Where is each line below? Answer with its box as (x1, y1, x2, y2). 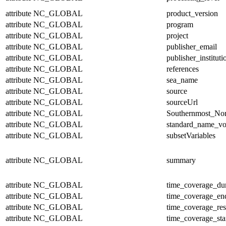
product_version (166, 9, 218, 18)
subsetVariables (166, 131, 215, 140)
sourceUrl (166, 97, 198, 106)
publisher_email (166, 42, 217, 51)
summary (166, 155, 196, 164)
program (166, 20, 193, 29)
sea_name (166, 75, 198, 84)
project (166, 31, 188, 40)
